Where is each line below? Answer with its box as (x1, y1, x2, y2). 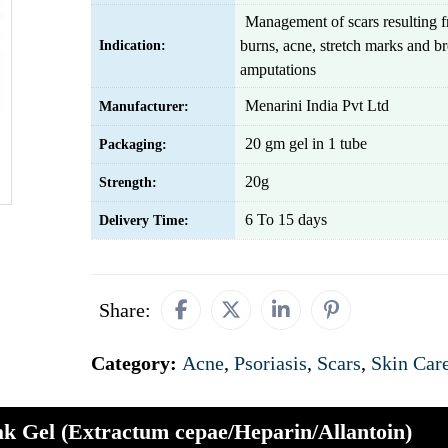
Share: (99, 299, 151, 321)
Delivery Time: (99, 213, 189, 228)
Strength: (99, 175, 157, 190)
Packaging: (99, 137, 167, 152)
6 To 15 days (245, 211, 327, 228)
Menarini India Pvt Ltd (245, 97, 389, 114)
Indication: (99, 38, 166, 53)
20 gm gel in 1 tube (245, 135, 367, 152)
